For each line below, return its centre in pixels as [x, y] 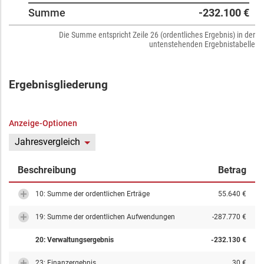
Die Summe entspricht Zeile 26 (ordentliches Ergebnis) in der [157, 35]
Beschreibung [47, 170]
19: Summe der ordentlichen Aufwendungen [105, 217]
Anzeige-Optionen [43, 123]
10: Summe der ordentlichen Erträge [93, 194]
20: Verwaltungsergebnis [75, 240]
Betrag [232, 170]
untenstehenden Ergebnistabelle [202, 44]
